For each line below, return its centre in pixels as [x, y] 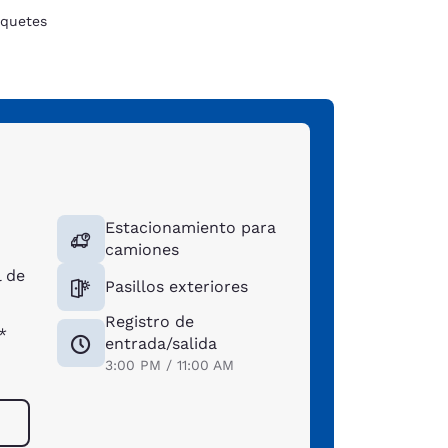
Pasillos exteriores [176, 286]
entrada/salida [160, 343]
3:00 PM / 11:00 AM [169, 364]
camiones [141, 249]
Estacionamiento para [190, 227]
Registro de [149, 321]
